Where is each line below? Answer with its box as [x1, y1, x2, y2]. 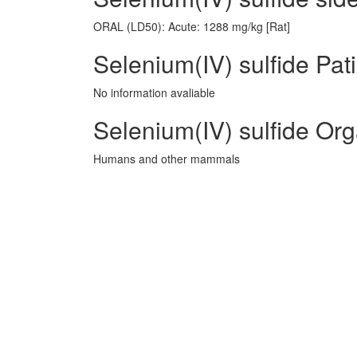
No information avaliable [93, 84, 215, 100]
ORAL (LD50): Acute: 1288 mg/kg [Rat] [93, 18, 290, 34]
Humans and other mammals [93, 151, 240, 167]
